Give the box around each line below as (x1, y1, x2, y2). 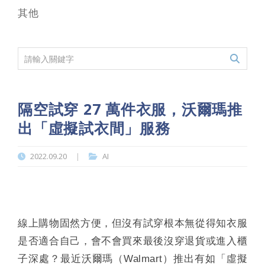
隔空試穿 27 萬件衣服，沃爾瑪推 (18, 99, 243, 119)
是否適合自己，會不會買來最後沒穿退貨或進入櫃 (18, 235, 247, 246)
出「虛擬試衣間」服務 (18, 118, 170, 138)
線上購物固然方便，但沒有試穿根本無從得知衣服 (18, 218, 247, 228)
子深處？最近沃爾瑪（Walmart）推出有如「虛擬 (18, 253, 247, 264)
